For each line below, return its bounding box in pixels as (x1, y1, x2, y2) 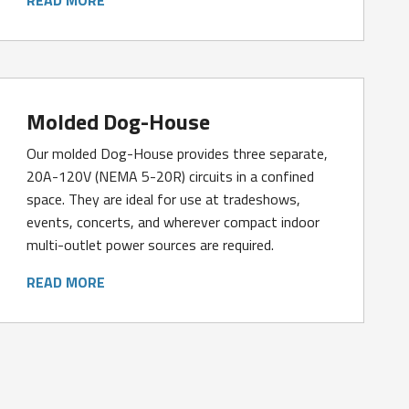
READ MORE (26, 270, 106, 293)
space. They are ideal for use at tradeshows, (26, 187, 301, 210)
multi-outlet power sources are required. (26, 233, 275, 256)
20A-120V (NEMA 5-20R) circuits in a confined (26, 164, 315, 187)
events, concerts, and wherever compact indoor (26, 210, 320, 233)
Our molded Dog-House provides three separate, (26, 142, 329, 164)
